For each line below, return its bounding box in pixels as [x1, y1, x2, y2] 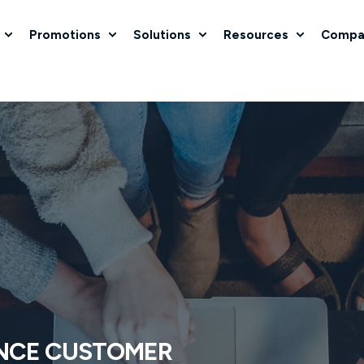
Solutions [133, 27, 191, 41]
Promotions [29, 27, 101, 41]
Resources [223, 27, 288, 41]
